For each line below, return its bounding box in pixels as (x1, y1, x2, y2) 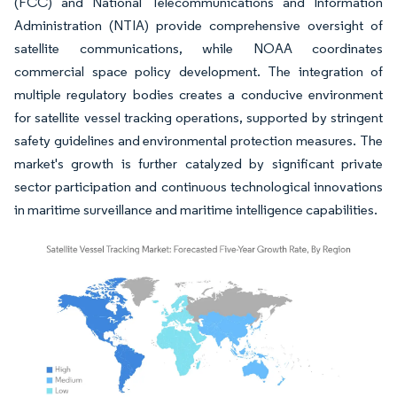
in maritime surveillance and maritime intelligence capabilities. (14, 201, 378, 219)
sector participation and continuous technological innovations (14, 178, 383, 196)
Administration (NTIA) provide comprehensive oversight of (14, 17, 383, 35)
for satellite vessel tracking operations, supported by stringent (14, 109, 383, 127)
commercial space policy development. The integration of (14, 63, 383, 81)
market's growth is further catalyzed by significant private (14, 155, 383, 173)
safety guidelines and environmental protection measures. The (14, 132, 383, 150)
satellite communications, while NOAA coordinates (14, 40, 383, 58)
